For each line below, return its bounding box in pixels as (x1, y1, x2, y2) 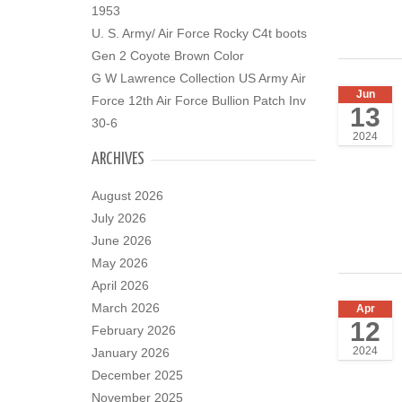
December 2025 (92, 368, 183, 382)
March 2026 (92, 301, 160, 315)
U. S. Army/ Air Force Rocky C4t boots (92, 26, 307, 40)
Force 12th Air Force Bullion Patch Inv (92, 93, 306, 108)
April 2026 (92, 278, 149, 293)
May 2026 (92, 256, 148, 270)
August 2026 (92, 188, 163, 203)
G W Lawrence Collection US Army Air (92, 71, 306, 85)
